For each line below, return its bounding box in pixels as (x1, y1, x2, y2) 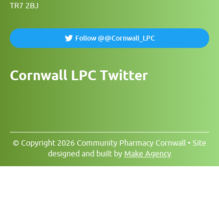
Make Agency (124, 149, 171, 158)
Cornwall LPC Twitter (10, 67, 148, 83)
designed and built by (48, 149, 124, 158)
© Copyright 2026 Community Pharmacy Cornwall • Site (13, 138, 206, 147)
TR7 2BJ (10, 1, 39, 10)
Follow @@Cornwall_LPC (75, 34, 155, 42)
